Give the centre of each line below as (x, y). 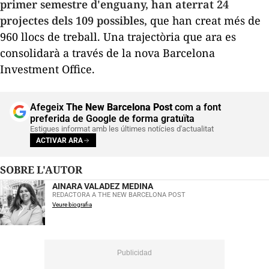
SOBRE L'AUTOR (44, 170)
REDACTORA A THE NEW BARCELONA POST (119, 195)
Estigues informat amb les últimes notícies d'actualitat (122, 129)
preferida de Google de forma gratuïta (112, 119)
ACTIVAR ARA (59, 140)
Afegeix (48, 107)
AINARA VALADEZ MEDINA (103, 186)
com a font (197, 107)
